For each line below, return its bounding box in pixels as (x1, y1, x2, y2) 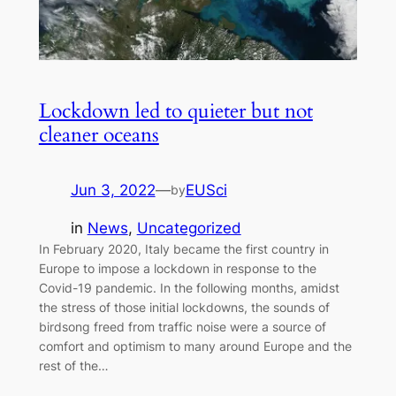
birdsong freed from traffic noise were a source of (38, 318, 326, 334)
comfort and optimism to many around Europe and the (38, 338, 352, 354)
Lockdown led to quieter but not (38, 96, 313, 125)
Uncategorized (136, 218, 241, 237)
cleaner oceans (38, 120, 159, 148)
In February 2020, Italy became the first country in (38, 240, 329, 256)
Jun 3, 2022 (70, 180, 156, 199)
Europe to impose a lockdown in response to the (38, 260, 316, 276)
